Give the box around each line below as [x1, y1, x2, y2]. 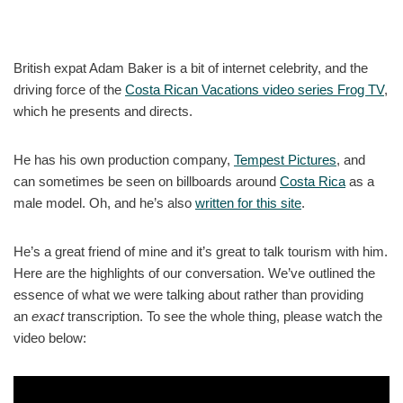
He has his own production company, [13, 151, 234, 167]
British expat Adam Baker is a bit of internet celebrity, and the [13, 59, 368, 76]
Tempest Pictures [234, 151, 336, 167]
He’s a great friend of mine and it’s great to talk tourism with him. [13, 243, 388, 259]
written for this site [195, 194, 301, 210]
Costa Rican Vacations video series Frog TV [125, 81, 384, 97]
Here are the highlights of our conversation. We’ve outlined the [13, 264, 375, 281]
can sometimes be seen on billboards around [13, 173, 280, 189]
